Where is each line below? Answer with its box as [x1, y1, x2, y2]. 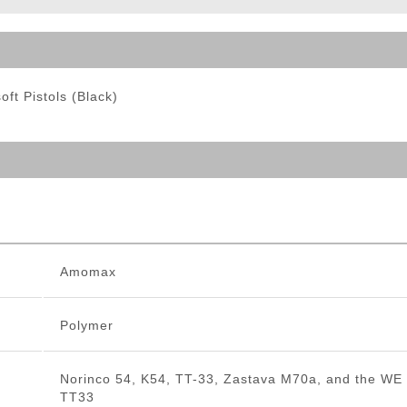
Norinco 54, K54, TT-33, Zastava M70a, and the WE [59, 372, 402, 387]
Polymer [59, 318, 114, 333]
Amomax [59, 264, 116, 280]
